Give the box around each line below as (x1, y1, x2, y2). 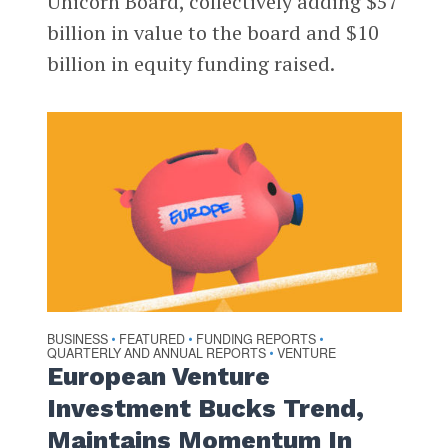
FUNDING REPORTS (195, 329, 316, 348)
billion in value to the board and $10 (46, 18, 379, 46)
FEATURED (118, 329, 185, 348)
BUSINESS (46, 329, 108, 348)
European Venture (46, 361, 270, 391)
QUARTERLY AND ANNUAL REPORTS (46, 343, 266, 362)
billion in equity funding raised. (46, 49, 344, 77)
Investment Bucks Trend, (46, 393, 364, 423)
